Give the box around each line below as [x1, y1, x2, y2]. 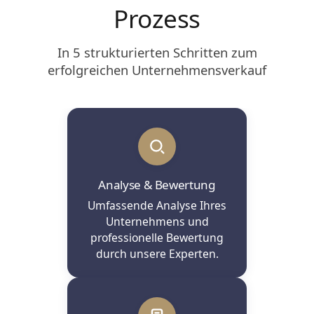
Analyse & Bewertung [98, 176, 216, 193]
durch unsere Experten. [95, 245, 219, 261]
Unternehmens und [105, 213, 209, 229]
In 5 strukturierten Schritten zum [57, 43, 257, 61]
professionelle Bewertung [90, 229, 224, 245]
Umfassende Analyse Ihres [88, 197, 226, 213]
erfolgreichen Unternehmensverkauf [48, 60, 266, 78]
